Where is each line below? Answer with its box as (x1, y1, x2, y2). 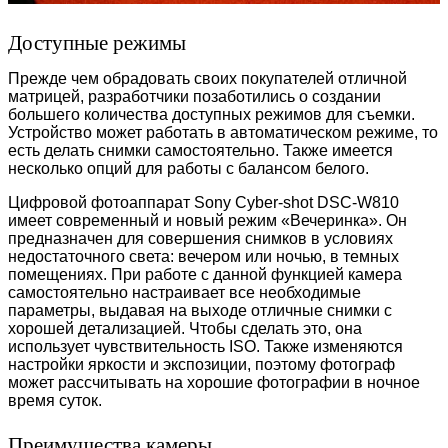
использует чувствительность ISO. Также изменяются (8, 338, 403, 356)
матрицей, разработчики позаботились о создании (8, 88, 381, 106)
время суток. (8, 392, 102, 410)
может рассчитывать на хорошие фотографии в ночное (8, 374, 420, 392)
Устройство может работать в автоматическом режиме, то (8, 124, 438, 142)
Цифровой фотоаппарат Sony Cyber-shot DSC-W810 (8, 194, 399, 212)
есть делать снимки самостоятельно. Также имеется (8, 142, 393, 160)
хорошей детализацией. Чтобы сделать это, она (8, 320, 362, 338)
